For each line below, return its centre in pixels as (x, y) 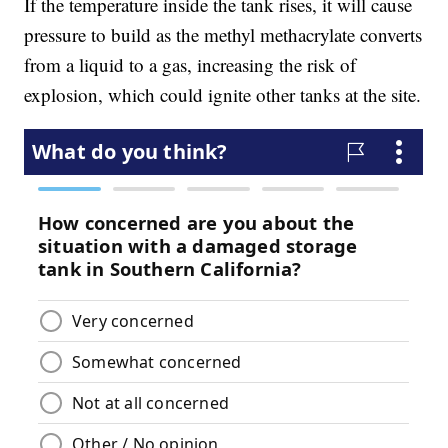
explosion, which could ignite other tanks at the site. (223, 95)
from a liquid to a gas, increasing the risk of (190, 65)
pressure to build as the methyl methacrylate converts (223, 35)
